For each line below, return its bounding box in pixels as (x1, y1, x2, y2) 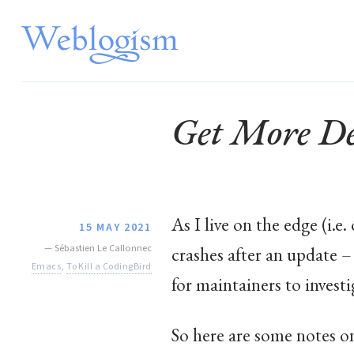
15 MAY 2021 (79, 219, 152, 235)
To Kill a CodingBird (66, 258, 152, 273)
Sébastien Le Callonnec (54, 240, 152, 255)
